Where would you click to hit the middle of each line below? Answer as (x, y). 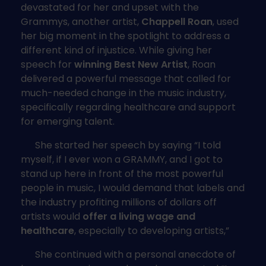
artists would (52, 216)
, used (226, 21)
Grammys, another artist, (81, 21)
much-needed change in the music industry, (123, 93)
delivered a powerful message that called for (126, 78)
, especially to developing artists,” (152, 230)
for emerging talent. (68, 121)
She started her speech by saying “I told (121, 145)
